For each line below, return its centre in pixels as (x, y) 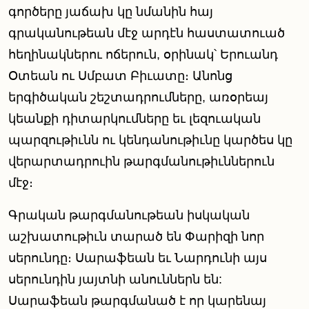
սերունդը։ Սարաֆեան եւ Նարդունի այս (138, 258)
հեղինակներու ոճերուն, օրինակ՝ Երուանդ (143, 55)
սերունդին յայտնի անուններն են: (115, 280)
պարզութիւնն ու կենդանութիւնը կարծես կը (150, 140)
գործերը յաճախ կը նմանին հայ (111, 12)
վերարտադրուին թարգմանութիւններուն (141, 162)
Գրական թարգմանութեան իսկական (129, 216)
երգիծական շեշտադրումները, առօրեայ (138, 98)
